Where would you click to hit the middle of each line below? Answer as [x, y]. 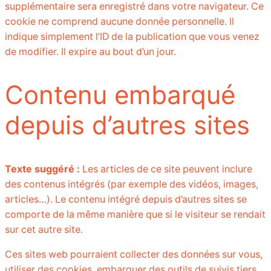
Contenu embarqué [120, 95]
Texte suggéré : [44, 169]
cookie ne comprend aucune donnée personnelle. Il [119, 21]
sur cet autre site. [44, 230]
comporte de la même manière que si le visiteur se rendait [135, 215]
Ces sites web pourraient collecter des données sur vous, [134, 255]
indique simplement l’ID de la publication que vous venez [132, 36]
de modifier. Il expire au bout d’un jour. [90, 51]
